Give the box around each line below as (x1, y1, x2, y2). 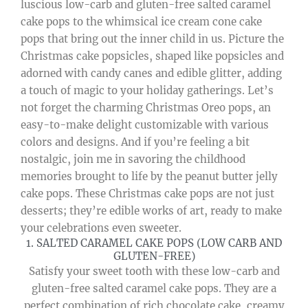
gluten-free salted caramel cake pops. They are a (32, 281, 276, 295)
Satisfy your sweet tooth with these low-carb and (28, 264, 280, 278)
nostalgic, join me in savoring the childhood (21, 152, 245, 166)
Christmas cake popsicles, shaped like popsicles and (21, 49, 284, 63)
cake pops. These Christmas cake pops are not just (21, 186, 274, 200)
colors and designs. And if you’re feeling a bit (21, 135, 250, 148)
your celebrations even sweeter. (21, 221, 181, 234)
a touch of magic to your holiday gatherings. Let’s (21, 83, 274, 97)
